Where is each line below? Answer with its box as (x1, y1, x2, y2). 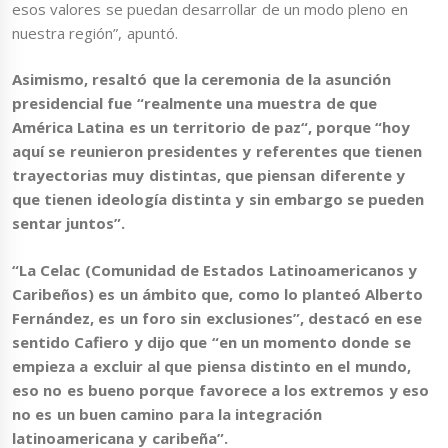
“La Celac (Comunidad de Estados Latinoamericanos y (12, 259, 417, 280)
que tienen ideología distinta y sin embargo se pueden (12, 189, 425, 210)
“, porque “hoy (300, 117, 411, 138)
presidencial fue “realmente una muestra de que (12, 93, 377, 114)
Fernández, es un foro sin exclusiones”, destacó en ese (12, 307, 423, 328)
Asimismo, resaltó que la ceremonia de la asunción (12, 69, 392, 90)
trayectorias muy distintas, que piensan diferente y (12, 165, 405, 186)
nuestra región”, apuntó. (12, 22, 178, 43)
